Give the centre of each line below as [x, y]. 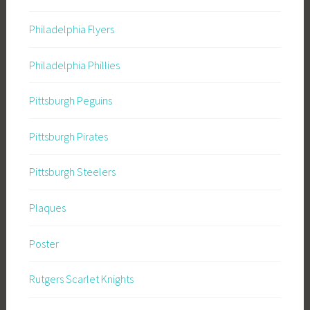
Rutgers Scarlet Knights [81, 279]
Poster [44, 243]
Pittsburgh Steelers [72, 172]
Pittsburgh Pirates [68, 136]
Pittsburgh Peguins [70, 101]
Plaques [47, 207]
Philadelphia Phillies [74, 65]
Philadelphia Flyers [71, 29]
